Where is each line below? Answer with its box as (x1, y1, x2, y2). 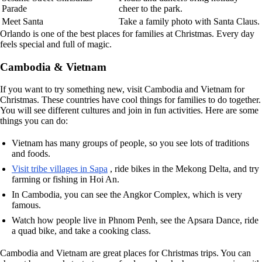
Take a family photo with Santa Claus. (119, 16, 260, 26)
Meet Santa (2, 16, 43, 26)
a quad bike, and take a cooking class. (12, 226, 151, 236)
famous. (12, 200, 41, 211)
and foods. (12, 149, 50, 159)
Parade (2, 3, 27, 13)
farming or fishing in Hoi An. (12, 174, 119, 185)
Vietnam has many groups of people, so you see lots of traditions (12, 138, 249, 149)
